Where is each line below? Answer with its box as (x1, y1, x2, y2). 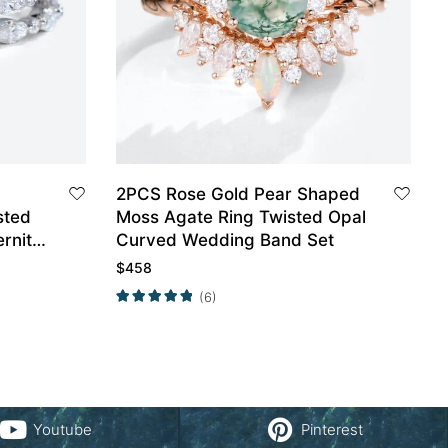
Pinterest (300, 419, 363, 439)
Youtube (33, 419, 93, 439)
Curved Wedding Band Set (116, 230, 334, 251)
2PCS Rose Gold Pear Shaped (116, 184, 360, 205)
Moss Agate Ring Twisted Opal (116, 207, 366, 228)
